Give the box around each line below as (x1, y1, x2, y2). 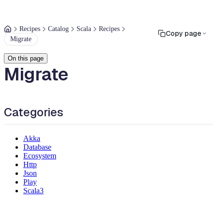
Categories (4, 105, 63, 120)
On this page (8, 55, 44, 62)
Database (23, 142, 51, 151)
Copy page (166, 29, 201, 38)
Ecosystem (23, 151, 56, 160)
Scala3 (23, 186, 44, 195)
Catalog (48, 25, 69, 32)
